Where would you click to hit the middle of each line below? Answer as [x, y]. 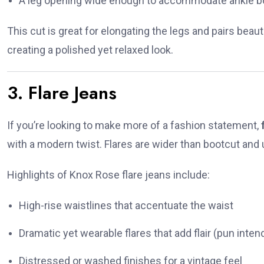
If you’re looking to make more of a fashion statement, [134, 126]
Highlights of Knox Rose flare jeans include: [108, 175]
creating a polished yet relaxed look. [90, 50]
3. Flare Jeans [62, 93]
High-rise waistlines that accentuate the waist [126, 206]
